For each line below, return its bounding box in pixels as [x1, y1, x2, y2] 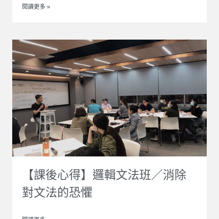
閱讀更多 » [22, 3, 50, 11]
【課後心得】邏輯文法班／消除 [22, 168, 186, 181]
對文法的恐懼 [22, 185, 92, 199]
